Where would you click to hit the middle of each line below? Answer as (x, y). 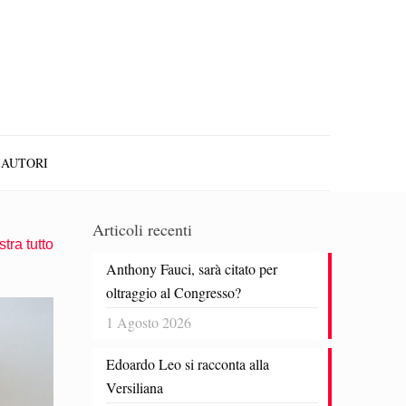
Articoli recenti (142, 229)
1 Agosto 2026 (149, 322)
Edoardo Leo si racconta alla (188, 364)
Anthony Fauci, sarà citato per (192, 269)
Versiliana (135, 387)
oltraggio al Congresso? (174, 292)
